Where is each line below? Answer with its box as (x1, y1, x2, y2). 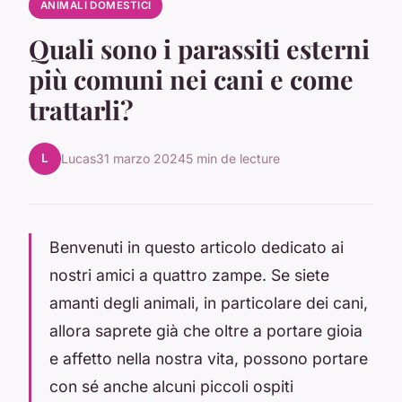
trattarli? (29, 92, 134, 127)
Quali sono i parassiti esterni (29, 31, 370, 66)
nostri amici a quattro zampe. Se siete (49, 265, 329, 284)
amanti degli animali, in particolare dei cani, (49, 293, 368, 312)
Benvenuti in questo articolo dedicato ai (49, 237, 344, 257)
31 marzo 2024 (96, 151, 186, 167)
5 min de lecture (186, 151, 280, 167)
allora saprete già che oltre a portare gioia (49, 320, 363, 340)
